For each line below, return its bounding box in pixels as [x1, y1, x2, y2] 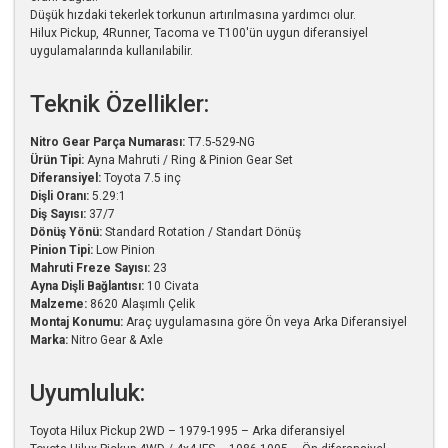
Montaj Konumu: [30, 314, 123, 329]
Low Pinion [93, 242, 155, 257]
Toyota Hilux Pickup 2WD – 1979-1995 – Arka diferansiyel [30, 423, 345, 438]
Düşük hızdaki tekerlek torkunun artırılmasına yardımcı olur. [30, 7, 356, 22]
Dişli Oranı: [30, 188, 89, 203]
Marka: [30, 332, 68, 347]
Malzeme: [30, 296, 87, 311]
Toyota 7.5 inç [101, 170, 181, 185]
